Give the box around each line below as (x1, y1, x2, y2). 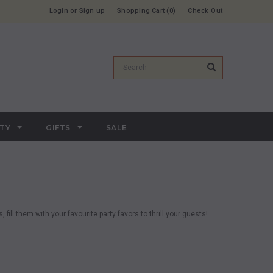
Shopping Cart (117, 7, 165, 15)
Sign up (79, 7, 105, 15)
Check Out (188, 7, 223, 15)
